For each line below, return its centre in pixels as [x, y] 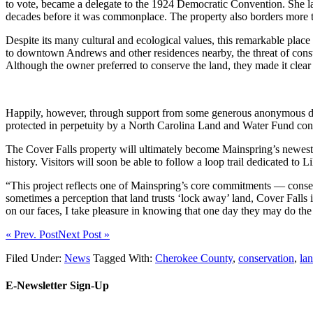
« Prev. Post [32, 234]
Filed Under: [35, 258]
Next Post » [84, 234]
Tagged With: [124, 258]
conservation [266, 258]
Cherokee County [194, 258]
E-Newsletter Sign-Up [57, 286]
